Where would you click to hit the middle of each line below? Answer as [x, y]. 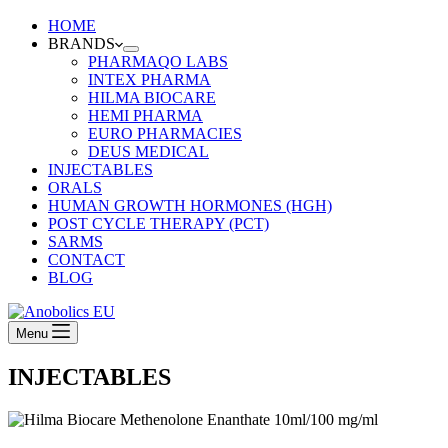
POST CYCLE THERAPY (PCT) [158, 223]
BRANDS [81, 43]
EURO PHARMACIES [165, 133]
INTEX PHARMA [149, 79]
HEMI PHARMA [145, 115]
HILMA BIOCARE [152, 97]
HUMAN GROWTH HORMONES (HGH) [190, 205]
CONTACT [86, 259]
